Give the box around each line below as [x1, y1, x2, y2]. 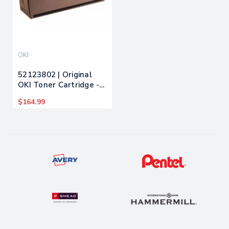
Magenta [18, 89, 52, 100]
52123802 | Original [18, 69, 92, 80]
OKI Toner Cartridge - [18, 79, 100, 90]
